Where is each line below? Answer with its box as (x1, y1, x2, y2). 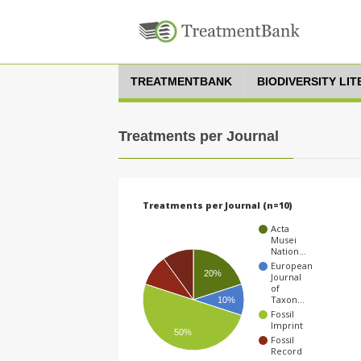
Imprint (271, 319, 303, 332)
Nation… (271, 245, 306, 258)
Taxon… (271, 293, 305, 306)
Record (271, 345, 302, 358)
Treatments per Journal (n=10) (143, 199, 293, 212)
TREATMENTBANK (131, 75, 232, 88)
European (271, 259, 313, 272)
